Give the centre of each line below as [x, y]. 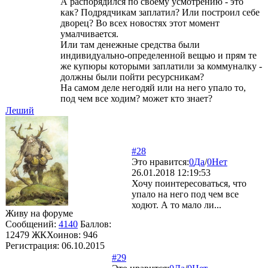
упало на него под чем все [185, 194]
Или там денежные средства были [130, 44]
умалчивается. [89, 33]
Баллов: [96, 224]
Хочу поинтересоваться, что [189, 183]
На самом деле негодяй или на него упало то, [153, 87]
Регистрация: [33, 245]
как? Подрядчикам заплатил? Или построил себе [160, 12]
